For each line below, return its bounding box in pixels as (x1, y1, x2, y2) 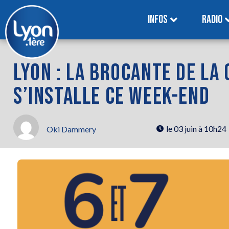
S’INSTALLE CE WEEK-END (13, 82, 210, 111)
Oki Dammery (47, 124, 96, 134)
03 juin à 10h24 (174, 123, 226, 133)
